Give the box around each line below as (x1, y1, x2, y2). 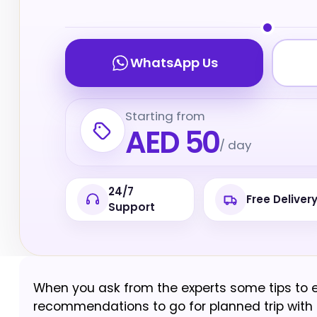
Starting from (125, 108, 205, 125)
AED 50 (125, 122, 220, 163)
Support (108, 200, 155, 214)
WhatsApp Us (129, 54, 218, 71)
